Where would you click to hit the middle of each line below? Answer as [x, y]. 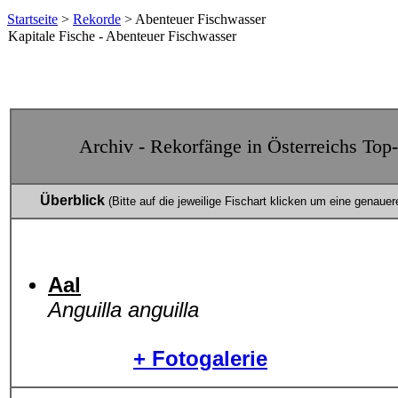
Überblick [74, 200]
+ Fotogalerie [200, 358]
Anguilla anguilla [123, 310]
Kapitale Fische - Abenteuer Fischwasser [122, 36]
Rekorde [97, 19]
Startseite [32, 19]
